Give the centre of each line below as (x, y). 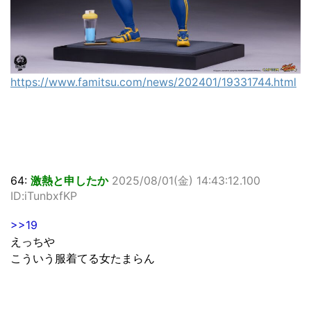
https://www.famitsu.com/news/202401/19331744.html (153, 82)
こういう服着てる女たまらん (83, 258)
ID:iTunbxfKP (44, 195)
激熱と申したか (69, 180)
